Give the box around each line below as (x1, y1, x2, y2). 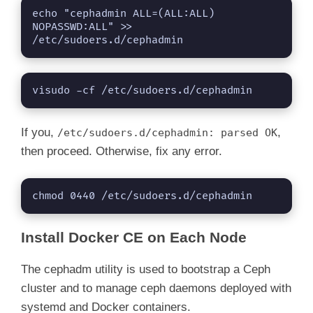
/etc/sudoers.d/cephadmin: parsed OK (57, 126, 277, 139)
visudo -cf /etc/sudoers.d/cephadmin (32, 83, 252, 97)
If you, (21, 125, 57, 139)
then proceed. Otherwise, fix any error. (21, 144, 222, 158)
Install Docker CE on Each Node (21, 229, 247, 246)
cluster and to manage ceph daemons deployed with (21, 282, 291, 296)
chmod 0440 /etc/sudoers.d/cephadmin (32, 189, 252, 203)
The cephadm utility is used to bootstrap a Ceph (21, 263, 270, 277)
